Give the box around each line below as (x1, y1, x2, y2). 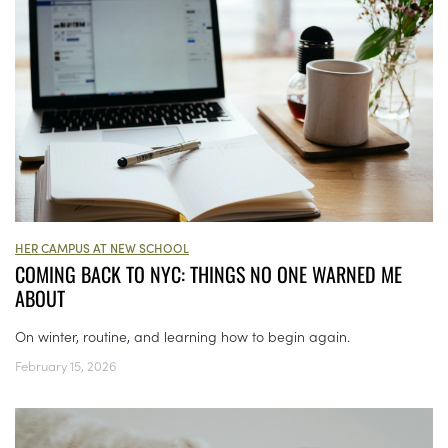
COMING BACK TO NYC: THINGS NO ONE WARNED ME (15, 259, 402, 290)
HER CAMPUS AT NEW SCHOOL (15, 239, 189, 257)
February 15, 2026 (15, 356, 117, 376)
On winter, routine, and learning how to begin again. (15, 326, 350, 347)
